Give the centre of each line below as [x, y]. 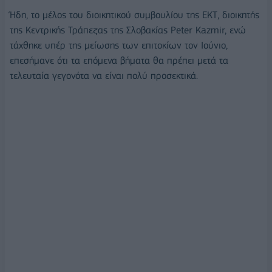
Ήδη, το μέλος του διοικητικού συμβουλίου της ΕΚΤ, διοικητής [134, 15]
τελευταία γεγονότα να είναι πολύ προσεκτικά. [104, 75]
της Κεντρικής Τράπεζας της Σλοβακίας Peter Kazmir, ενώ [128, 30]
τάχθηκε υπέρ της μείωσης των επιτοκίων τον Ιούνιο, [119, 45]
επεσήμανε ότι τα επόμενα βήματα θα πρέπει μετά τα [119, 60]
